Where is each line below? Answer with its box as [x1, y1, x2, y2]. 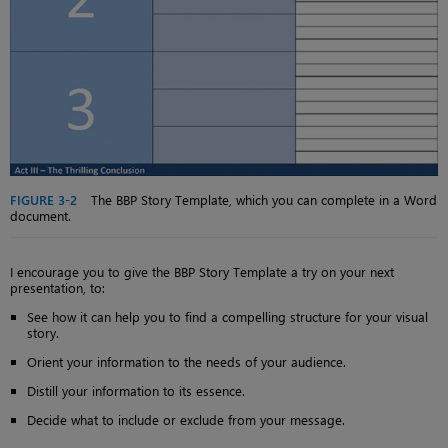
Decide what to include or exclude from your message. [27, 411, 345, 429]
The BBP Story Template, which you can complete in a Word [87, 191, 437, 209]
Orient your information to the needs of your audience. [27, 353, 346, 371]
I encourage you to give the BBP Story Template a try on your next [10, 263, 394, 281]
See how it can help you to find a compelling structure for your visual [27, 308, 428, 326]
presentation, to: [10, 279, 105, 297]
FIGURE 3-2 [10, 191, 77, 209]
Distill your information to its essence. [27, 382, 245, 400]
